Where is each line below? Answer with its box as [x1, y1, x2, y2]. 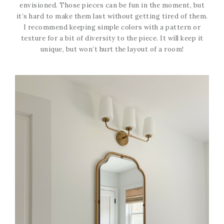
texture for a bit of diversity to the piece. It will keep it [20, 33, 203, 42]
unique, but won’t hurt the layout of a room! [40, 44, 184, 53]
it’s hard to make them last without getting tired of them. [16, 11, 208, 20]
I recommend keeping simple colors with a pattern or [23, 22, 201, 31]
